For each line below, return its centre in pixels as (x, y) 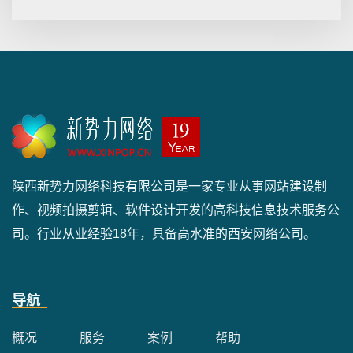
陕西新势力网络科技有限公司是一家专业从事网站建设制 (169, 186)
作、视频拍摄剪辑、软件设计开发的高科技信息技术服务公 (176, 210)
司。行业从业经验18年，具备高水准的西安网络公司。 (164, 233)
